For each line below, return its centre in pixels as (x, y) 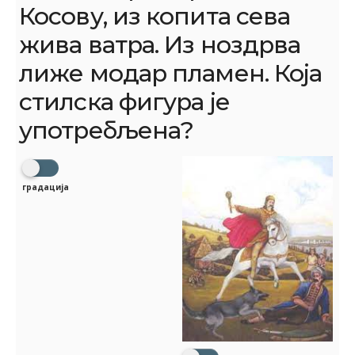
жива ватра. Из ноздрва (160, 45)
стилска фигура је (124, 102)
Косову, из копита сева (155, 17)
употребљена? (107, 131)
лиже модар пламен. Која (171, 74)
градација (46, 187)
